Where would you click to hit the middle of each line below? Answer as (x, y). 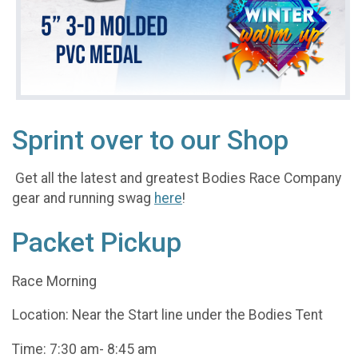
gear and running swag (83, 199)
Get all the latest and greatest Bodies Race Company (177, 179)
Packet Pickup (97, 243)
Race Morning (54, 281)
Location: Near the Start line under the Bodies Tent (167, 315)
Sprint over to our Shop (150, 140)
